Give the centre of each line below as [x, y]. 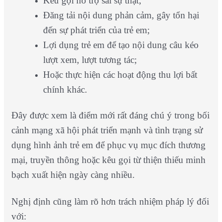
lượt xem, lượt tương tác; [90, 60]
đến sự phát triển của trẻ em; [96, 30]
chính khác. [65, 90]
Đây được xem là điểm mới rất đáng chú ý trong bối [110, 115]
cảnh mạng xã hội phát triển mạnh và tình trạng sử [107, 130]
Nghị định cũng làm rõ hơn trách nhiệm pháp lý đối [110, 201]
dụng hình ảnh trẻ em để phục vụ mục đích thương [108, 145]
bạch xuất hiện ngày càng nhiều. [73, 175]
